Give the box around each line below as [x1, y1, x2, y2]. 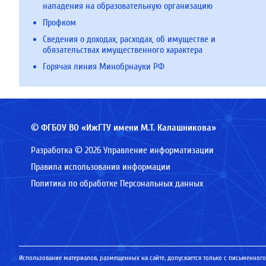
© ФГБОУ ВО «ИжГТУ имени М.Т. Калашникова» [31, 122, 216, 133]
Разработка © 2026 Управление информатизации [31, 145, 214, 156]
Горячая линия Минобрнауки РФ [43, 61, 164, 72]
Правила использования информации [31, 161, 170, 172]
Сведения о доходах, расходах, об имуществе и [43, 34, 216, 45]
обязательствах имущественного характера [43, 45, 202, 55]
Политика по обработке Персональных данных [31, 178, 203, 189]
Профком [43, 17, 76, 28]
